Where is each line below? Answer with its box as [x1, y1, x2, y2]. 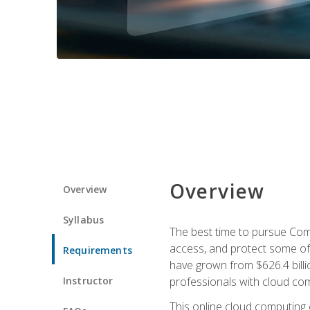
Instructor [63, 273, 113, 287]
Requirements [63, 243, 132, 257]
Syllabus [63, 212, 104, 226]
